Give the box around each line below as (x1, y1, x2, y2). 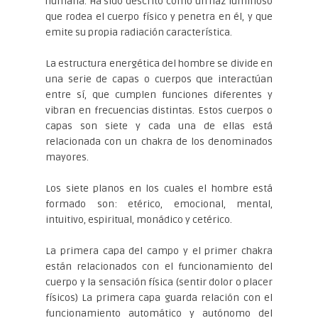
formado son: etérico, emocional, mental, (45, 197, 273, 210)
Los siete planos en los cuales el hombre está (45, 182, 273, 194)
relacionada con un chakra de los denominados (45, 135, 273, 148)
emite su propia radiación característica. (45, 26, 232, 38)
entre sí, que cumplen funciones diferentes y (45, 88, 273, 101)
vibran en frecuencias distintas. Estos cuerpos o (45, 104, 273, 116)
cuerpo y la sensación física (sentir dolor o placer (45, 275, 273, 288)
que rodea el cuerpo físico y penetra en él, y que (45, 10, 273, 23)
